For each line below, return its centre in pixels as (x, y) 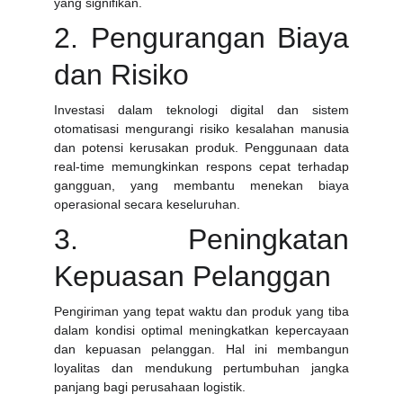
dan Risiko (121, 75)
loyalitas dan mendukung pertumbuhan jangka (201, 368)
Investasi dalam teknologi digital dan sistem (201, 110)
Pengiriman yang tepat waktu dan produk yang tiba (201, 311)
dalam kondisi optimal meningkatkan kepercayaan (201, 330)
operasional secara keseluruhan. (147, 204)
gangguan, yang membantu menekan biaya (201, 185)
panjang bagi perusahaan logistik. (150, 387)
